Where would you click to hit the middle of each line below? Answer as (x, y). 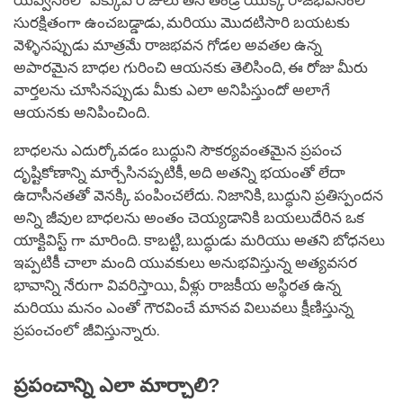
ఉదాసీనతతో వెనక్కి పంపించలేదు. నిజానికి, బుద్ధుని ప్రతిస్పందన (198, 195)
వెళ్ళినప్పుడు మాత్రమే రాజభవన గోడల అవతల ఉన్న (168, 45)
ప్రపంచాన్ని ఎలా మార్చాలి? (116, 385)
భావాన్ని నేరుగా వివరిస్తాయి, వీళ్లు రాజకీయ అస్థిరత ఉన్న (177, 285)
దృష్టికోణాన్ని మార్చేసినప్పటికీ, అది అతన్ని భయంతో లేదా (179, 173)
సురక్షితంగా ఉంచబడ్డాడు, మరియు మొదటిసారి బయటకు (182, 22)
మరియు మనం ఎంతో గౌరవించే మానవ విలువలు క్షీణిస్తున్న (184, 308)
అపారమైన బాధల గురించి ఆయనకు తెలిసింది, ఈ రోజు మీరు (191, 67)
